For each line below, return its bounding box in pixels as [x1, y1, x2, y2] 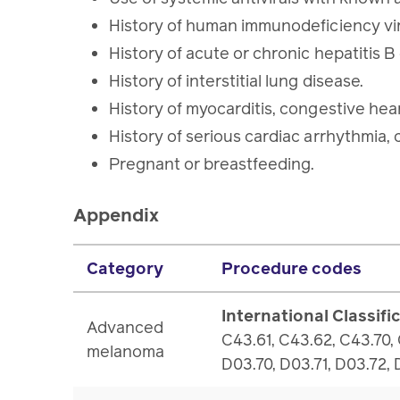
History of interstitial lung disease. [109, 70, 367, 93]
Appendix [73, 203, 160, 229]
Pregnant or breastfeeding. [109, 153, 319, 176]
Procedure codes [221, 257, 362, 280]
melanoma [87, 340, 165, 363]
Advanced [87, 316, 164, 339]
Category [87, 257, 164, 280]
